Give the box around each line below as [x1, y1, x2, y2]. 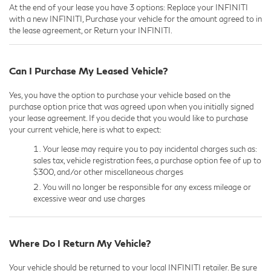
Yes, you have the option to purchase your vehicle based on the [9, 90, 230, 100]
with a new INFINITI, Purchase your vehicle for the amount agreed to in [9, 13, 262, 24]
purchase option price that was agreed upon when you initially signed [9, 101, 254, 111]
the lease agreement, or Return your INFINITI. [9, 25, 172, 35]
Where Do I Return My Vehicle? [9, 237, 151, 249]
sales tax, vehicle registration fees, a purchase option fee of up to [33, 155, 261, 165]
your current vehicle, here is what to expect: [9, 124, 162, 134]
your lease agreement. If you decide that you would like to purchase [9, 113, 248, 123]
